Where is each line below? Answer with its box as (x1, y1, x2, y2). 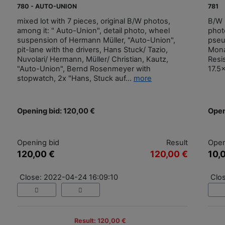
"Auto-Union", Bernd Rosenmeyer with (17, 64, 151, 73)
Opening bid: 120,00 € (17, 106, 95, 116)
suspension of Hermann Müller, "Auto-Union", (17, 35, 175, 45)
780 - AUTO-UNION (17, 2, 77, 10)
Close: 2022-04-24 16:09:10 (20, 172, 118, 182)
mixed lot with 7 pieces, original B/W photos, (17, 16, 170, 26)
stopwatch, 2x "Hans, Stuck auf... (17, 73, 134, 83)
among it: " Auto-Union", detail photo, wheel (17, 26, 170, 35)
